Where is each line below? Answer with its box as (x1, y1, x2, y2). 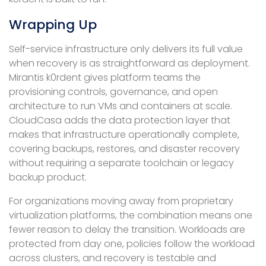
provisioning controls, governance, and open (9, 84, 218, 99)
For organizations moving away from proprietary (9, 194, 233, 208)
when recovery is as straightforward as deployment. (9, 56, 250, 70)
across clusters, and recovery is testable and (9, 251, 216, 265)
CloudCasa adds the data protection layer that (9, 113, 230, 127)
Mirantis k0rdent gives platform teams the (9, 70, 201, 84)
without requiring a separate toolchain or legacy (9, 156, 234, 170)
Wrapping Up (9, 15, 97, 34)
